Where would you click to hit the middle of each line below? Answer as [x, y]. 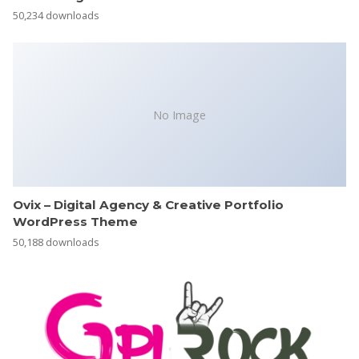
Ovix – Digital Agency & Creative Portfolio [148, 205]
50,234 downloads [56, 16]
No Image [179, 115]
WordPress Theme [75, 222]
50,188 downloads [56, 242]
